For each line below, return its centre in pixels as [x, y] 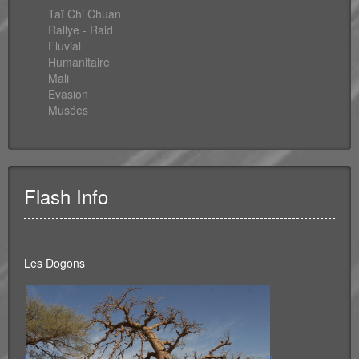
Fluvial [65, 45]
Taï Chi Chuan [85, 13]
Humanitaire [79, 61]
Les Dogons [54, 262]
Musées [68, 109]
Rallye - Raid [81, 29]
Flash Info [66, 196]
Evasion [68, 93]
